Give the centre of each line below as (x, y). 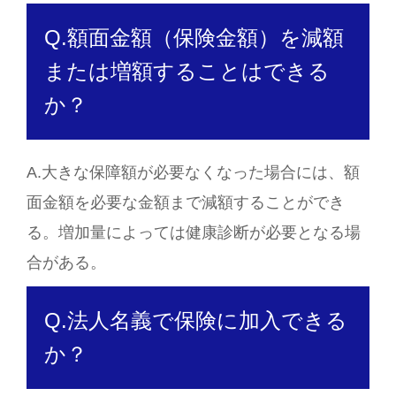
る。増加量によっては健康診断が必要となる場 (194, 232)
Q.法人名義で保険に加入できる (196, 321)
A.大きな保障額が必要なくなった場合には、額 (193, 172)
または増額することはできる (187, 72)
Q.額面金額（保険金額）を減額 (194, 38)
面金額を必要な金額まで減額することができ (186, 202)
